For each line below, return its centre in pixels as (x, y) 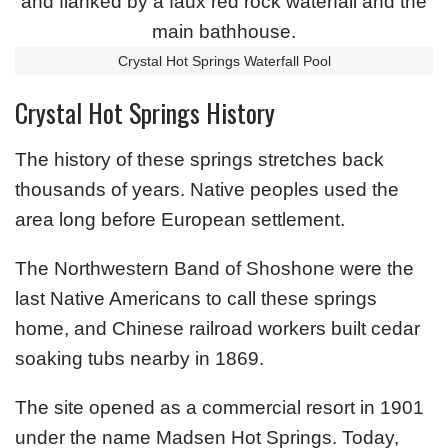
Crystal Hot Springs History (145, 112)
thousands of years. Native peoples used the (207, 189)
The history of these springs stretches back (199, 159)
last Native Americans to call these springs (196, 298)
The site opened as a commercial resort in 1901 (219, 407)
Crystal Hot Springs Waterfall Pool (224, 60)
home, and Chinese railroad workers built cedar (217, 328)
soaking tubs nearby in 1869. (139, 358)
